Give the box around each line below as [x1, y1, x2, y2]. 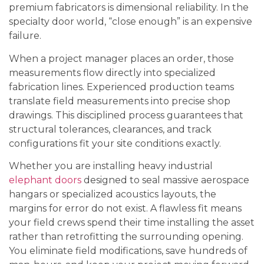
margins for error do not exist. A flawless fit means [9, 202, 242, 214]
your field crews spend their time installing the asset [9, 216, 255, 228]
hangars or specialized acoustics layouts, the [9, 188, 216, 200]
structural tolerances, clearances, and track [9, 123, 212, 135]
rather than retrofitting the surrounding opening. [9, 230, 243, 242]
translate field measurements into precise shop [9, 95, 230, 107]
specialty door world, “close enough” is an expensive [9, 16, 252, 28]
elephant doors [9, 174, 81, 186]
